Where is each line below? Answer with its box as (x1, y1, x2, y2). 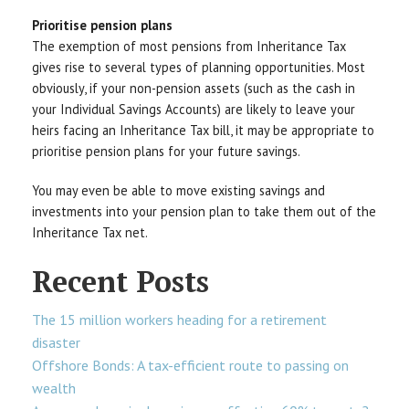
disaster (32, 333, 80, 352)
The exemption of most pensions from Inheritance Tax (32, 37, 346, 56)
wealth (32, 379, 76, 398)
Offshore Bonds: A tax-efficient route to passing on (32, 356, 349, 375)
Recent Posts (32, 262, 209, 301)
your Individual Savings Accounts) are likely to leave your (32, 100, 355, 119)
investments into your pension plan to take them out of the (32, 203, 376, 221)
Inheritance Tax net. (32, 224, 148, 242)
